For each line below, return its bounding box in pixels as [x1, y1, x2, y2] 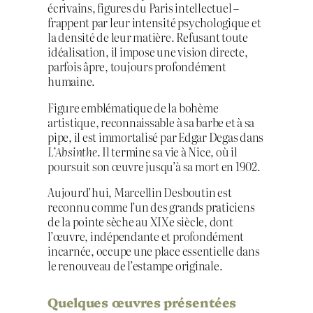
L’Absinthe [48, 143, 97, 160]
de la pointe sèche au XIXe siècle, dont [48, 212, 233, 230]
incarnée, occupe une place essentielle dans [48, 242, 260, 259]
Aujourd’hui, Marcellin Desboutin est [48, 183, 232, 201]
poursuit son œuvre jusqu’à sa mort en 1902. [48, 157, 261, 175]
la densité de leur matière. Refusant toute [48, 29, 248, 46]
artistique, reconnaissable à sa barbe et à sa [48, 113, 255, 131]
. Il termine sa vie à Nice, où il [96, 143, 238, 160]
